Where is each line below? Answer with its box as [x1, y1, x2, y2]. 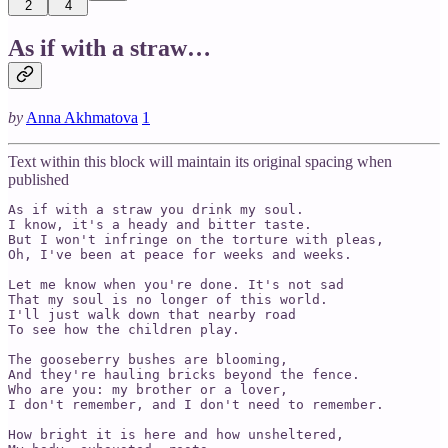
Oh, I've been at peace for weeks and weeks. [8, 247, 352, 263]
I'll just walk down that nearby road [8, 307, 296, 323]
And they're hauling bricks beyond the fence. [8, 367, 368, 383]
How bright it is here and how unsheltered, [8, 427, 344, 443]
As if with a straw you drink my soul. [8, 202, 304, 218]
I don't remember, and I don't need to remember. [8, 397, 392, 413]
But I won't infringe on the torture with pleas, [8, 232, 384, 248]
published [8, 171, 69, 189]
